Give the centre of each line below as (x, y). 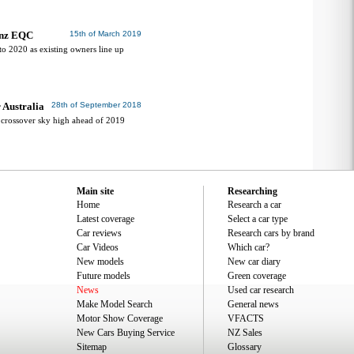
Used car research (261, 290)
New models (100, 262)
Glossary (245, 347)
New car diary (254, 262)
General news (253, 304)
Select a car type (258, 219)
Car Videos (98, 247)
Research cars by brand (271, 233)
